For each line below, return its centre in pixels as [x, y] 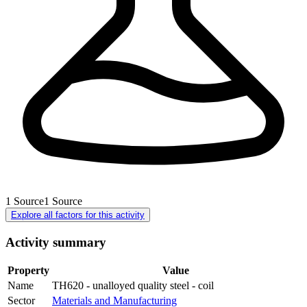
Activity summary [56, 242]
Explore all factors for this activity [78, 214]
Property [28, 271]
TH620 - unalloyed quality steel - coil [133, 286]
